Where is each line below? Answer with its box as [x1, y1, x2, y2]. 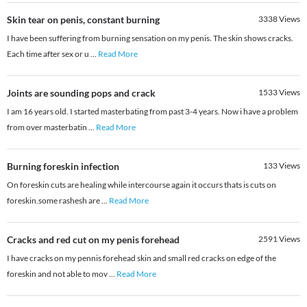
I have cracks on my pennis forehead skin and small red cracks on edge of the [7, 253, 276, 264]
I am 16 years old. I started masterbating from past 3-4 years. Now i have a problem [7, 106, 298, 117]
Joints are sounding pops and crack [7, 87, 156, 99]
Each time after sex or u [7, 49, 90, 60]
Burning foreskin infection [7, 160, 119, 173]
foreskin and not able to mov [7, 269, 109, 280]
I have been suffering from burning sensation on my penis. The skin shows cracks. [7, 33, 293, 44]
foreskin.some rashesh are [7, 195, 101, 206]
